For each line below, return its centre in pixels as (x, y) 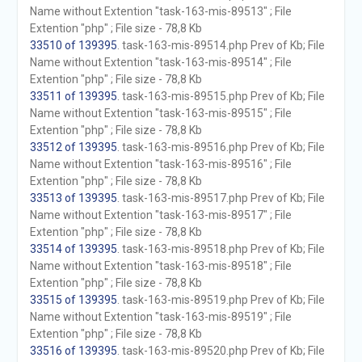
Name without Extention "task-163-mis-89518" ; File (160, 266)
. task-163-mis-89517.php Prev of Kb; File (221, 198)
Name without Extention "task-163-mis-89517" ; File (160, 215)
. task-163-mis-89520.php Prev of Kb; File (221, 351)
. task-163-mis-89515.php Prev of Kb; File (221, 96)
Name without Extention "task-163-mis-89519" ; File (160, 317)
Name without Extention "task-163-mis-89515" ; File (160, 113)
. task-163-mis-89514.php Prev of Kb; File (221, 45)
